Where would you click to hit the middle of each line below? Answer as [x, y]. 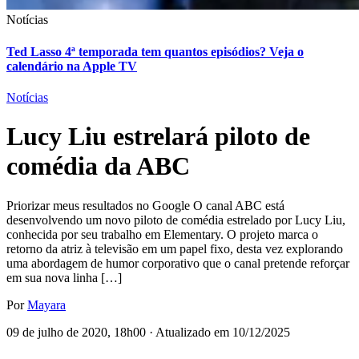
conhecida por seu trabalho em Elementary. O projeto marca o [162, 234]
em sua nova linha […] [64, 277]
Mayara [46, 305]
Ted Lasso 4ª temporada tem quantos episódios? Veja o [155, 51]
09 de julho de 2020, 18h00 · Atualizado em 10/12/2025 [148, 332]
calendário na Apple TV [72, 66]
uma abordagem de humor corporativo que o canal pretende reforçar [178, 263]
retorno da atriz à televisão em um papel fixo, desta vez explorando [175, 248]
